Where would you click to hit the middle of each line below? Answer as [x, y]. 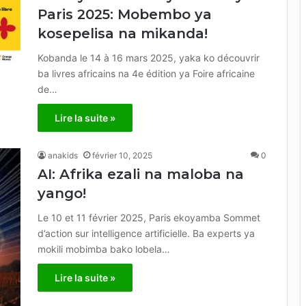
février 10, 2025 [122, 155]
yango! [62, 193]
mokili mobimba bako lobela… [104, 249]
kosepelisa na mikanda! [123, 33]
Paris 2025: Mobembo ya [125, 14]
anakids [63, 155]
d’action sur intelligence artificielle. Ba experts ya [146, 233]
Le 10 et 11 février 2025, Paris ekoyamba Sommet [149, 217]
